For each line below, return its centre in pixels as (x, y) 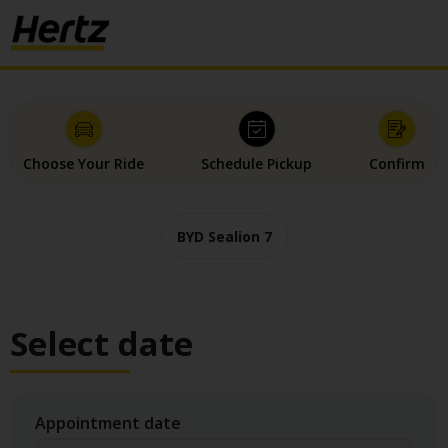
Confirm (397, 164)
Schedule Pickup (256, 164)
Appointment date (108, 423)
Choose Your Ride (83, 164)
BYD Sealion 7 (224, 236)
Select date (101, 344)
